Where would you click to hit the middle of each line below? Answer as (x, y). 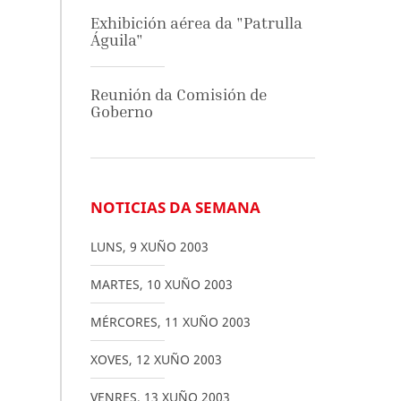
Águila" (116, 40)
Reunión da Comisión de (178, 94)
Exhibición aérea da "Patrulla (196, 23)
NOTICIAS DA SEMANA (175, 207)
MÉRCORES (124, 322)
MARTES (115, 284)
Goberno (121, 111)
